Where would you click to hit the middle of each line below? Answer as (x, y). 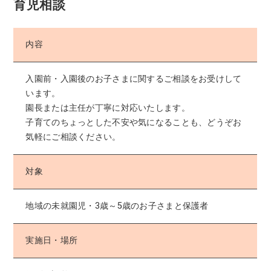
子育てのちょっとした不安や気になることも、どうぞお (134, 122)
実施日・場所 (52, 240)
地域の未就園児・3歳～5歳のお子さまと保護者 (117, 206)
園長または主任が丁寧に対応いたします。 (109, 108)
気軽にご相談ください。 (74, 137)
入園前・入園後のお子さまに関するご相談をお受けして (134, 79)
